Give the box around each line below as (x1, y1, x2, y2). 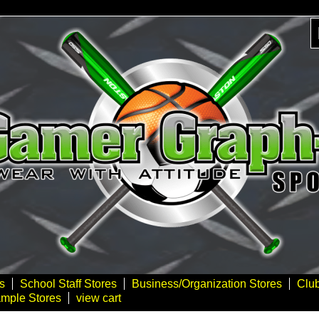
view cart (76, 292, 121, 304)
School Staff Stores (20, 278, 117, 290)
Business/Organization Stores (132, 278, 282, 290)
